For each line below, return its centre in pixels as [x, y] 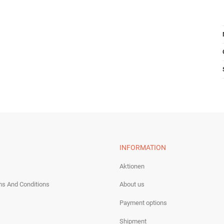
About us [132, 184]
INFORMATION [143, 147]
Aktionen [132, 166]
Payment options [143, 202]
